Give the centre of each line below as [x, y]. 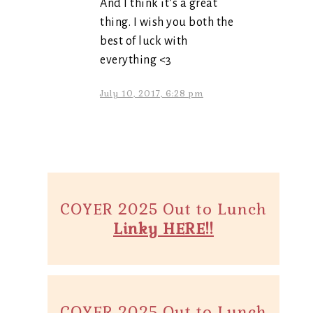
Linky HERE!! [163, 228]
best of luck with [144, 41]
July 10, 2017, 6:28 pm [152, 94]
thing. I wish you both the [167, 22]
